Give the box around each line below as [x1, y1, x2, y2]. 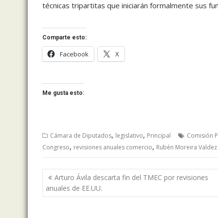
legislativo [115, 131, 143, 140]
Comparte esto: [42, 34, 87, 41]
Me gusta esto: [42, 90, 84, 97]
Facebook [60, 50, 89, 59]
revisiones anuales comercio [73, 143, 152, 152]
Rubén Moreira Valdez [156, 143, 217, 152]
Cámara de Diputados [50, 131, 111, 140]
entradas [42, 193, 89, 207]
